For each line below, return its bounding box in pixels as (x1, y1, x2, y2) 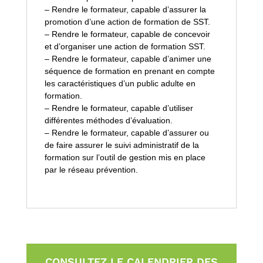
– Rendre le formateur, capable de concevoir (44, 29, 210, 39)
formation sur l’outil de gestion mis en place (44, 152, 205, 162)
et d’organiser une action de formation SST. (44, 41, 205, 51)
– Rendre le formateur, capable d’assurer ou (44, 127, 209, 137)
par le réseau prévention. (44, 164, 138, 174)
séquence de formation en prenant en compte (44, 66, 215, 76)
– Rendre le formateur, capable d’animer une (44, 53, 211, 63)
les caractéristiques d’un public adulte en (44, 78, 195, 88)
